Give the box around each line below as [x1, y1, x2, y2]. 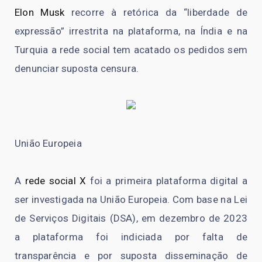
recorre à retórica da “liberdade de [64, 6, 247, 18]
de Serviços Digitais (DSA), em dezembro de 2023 [15, 212, 247, 224]
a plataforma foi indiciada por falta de [15, 230, 247, 243]
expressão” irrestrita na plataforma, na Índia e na [15, 25, 247, 37]
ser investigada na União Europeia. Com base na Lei [15, 193, 247, 205]
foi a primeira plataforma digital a [86, 174, 248, 187]
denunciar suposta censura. [15, 62, 139, 74]
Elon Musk [15, 6, 65, 18]
